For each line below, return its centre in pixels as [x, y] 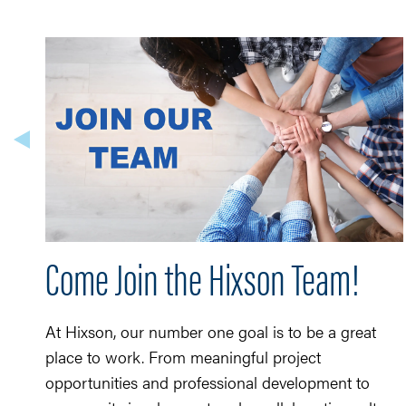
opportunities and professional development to [208, 382]
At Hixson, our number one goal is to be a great [211, 331]
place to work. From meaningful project [183, 357]
